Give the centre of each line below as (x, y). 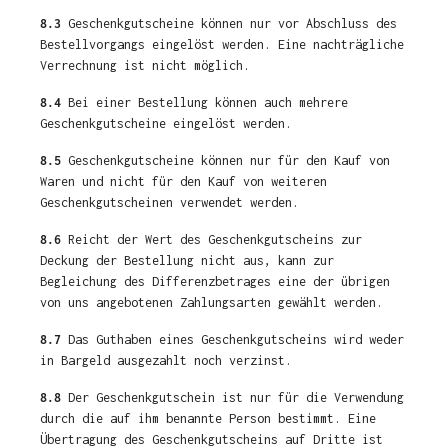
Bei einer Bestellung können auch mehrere (204, 102)
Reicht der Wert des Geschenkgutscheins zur (211, 239)
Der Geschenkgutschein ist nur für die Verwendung (232, 397)
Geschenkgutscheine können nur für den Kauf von (225, 160)
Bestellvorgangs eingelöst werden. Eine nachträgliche (222, 44)
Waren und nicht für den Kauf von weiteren (183, 181)
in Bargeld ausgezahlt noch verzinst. (166, 360)
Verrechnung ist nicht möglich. (145, 65)
